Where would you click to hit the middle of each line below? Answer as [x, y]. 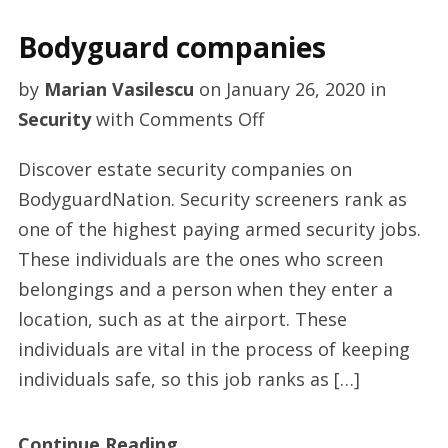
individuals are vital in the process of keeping [213, 349]
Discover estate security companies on [184, 169]
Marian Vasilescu [118, 89]
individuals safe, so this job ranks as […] [188, 379]
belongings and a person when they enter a [205, 289]
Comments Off [201, 119]
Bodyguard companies [171, 47]
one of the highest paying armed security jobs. [219, 229]
